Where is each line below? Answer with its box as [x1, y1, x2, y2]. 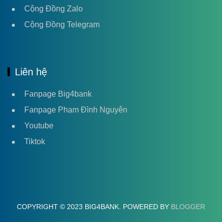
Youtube [24, 121, 54, 130]
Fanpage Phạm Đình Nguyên [24, 106, 127, 114]
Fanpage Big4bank [24, 90, 92, 99]
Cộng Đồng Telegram [24, 20, 100, 29]
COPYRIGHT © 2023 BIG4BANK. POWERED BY [17, 203, 171, 211]
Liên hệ [15, 66, 47, 78]
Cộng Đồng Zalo [24, 4, 83, 13]
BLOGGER [171, 203, 205, 211]
